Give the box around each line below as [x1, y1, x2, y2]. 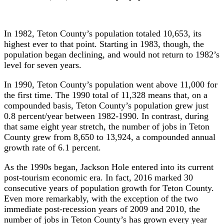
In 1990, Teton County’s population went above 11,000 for [4, 79, 217, 89]
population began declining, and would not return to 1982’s [4, 49, 219, 59]
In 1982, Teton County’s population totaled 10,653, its [4, 28, 201, 38]
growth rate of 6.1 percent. [4, 142, 101, 152]
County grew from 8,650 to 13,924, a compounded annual [4, 131, 215, 142]
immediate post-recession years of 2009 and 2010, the [4, 203, 200, 214]
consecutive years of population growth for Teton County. [4, 182, 214, 193]
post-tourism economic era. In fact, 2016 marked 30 [4, 172, 193, 182]
